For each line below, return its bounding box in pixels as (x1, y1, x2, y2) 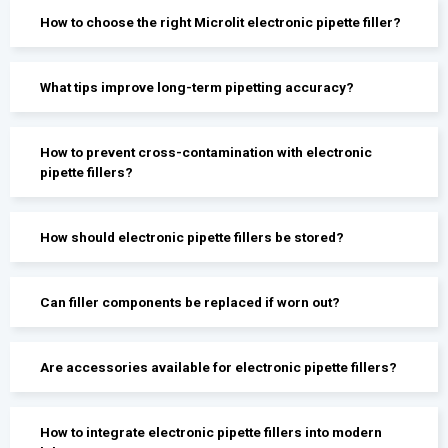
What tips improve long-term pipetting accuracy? (40, 78, 355, 95)
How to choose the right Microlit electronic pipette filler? (40, 13, 402, 30)
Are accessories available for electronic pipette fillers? (40, 358, 398, 375)
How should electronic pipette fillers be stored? (40, 228, 345, 245)
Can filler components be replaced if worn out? (40, 293, 341, 310)
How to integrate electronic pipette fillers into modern (40, 423, 383, 440)
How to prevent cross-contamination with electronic (40, 143, 373, 160)
